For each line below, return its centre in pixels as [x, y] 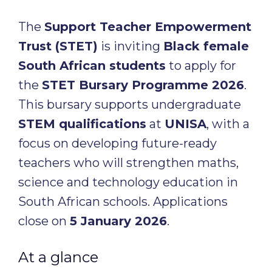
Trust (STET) [58, 46]
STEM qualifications [82, 124]
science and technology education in [128, 182]
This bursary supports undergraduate [130, 104]
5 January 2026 [118, 221]
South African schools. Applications [123, 202]
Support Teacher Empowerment [148, 27]
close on [44, 221]
